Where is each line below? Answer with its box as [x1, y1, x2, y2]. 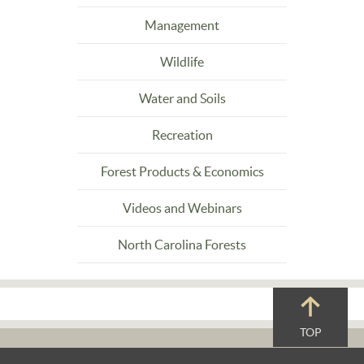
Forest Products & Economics [100, 164, 264, 179]
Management [145, 18, 219, 32]
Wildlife [160, 54, 204, 69]
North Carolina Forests [118, 237, 246, 252]
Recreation [151, 128, 213, 142]
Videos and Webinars [122, 201, 242, 215]
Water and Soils [138, 91, 226, 106]
